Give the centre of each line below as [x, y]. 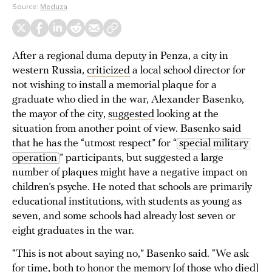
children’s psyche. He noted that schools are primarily [132, 187]
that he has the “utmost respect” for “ [94, 144]
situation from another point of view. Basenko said [127, 129]
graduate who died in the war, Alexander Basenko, [128, 100]
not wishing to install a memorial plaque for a [114, 85]
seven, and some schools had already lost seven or [124, 216]
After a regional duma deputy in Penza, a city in [120, 56]
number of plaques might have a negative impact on [130, 173]
